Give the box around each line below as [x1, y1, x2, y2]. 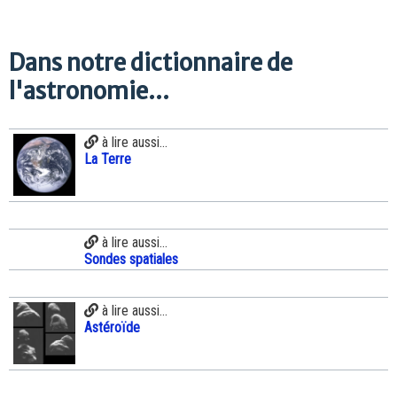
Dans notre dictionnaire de [9, 49, 292, 78]
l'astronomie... [9, 77, 169, 106]
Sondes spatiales [84, 250, 178, 268]
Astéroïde [84, 318, 140, 336]
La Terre [84, 150, 131, 167]
